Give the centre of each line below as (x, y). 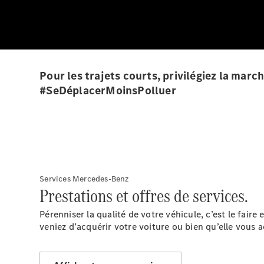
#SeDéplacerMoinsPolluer (108, 90)
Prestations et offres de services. (144, 196)
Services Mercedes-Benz (84, 179)
